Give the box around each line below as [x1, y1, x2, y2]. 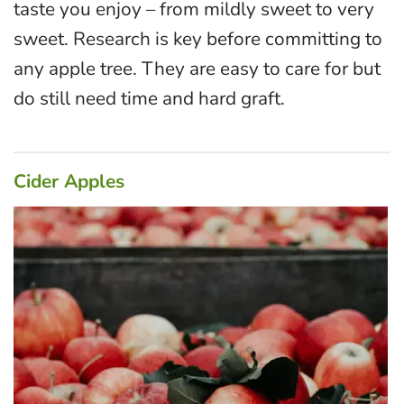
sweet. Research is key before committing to [14, 26, 382, 52]
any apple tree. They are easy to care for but [14, 56, 381, 82]
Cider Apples [14, 169, 124, 195]
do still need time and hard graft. [14, 86, 285, 112]
